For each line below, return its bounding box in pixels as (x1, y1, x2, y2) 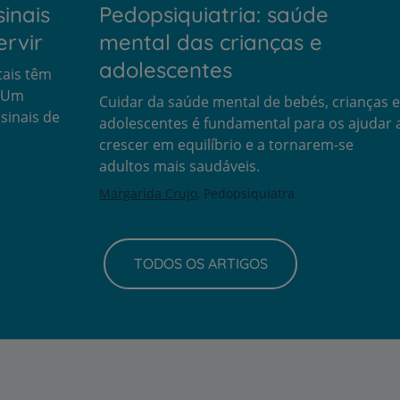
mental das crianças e (99, 28, 322, 55)
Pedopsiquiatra (204, 184, 295, 202)
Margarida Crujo (99, 184, 197, 202)
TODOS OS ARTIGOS (133, 254, 268, 273)
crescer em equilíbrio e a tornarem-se (99, 134, 354, 154)
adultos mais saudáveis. (99, 155, 260, 176)
